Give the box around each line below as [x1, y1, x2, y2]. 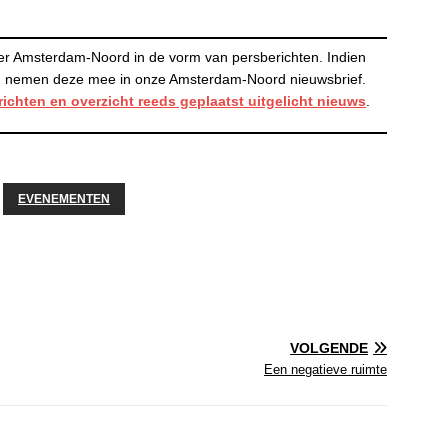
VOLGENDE [290, 340, 369, 356]
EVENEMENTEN [18, 192, 110, 206]
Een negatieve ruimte [264, 362, 388, 377]
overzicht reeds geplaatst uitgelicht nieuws [71, 93, 366, 109]
